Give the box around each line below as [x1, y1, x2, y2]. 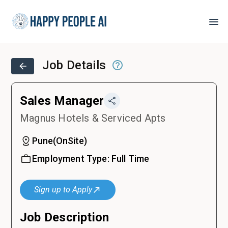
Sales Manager [20, 94, 104, 108]
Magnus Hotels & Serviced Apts [20, 112, 166, 124]
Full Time [111, 153, 150, 164]
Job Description [20, 210, 109, 224]
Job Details [42, 58, 109, 72]
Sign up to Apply [34, 185, 92, 194]
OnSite [56, 135, 84, 146]
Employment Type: [32, 153, 111, 164]
